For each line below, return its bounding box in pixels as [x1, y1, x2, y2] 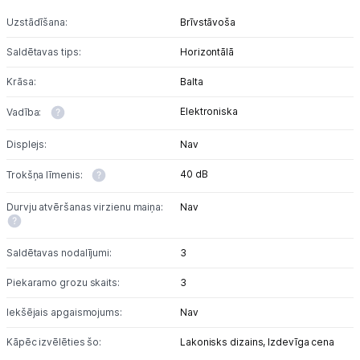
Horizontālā [180, 46, 235, 58]
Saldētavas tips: [6, 46, 81, 58]
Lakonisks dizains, [180, 336, 268, 348]
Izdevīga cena [268, 336, 335, 348]
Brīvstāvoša [180, 16, 236, 28]
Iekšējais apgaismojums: [6, 306, 122, 318]
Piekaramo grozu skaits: [6, 276, 120, 288]
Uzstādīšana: [6, 16, 67, 28]
